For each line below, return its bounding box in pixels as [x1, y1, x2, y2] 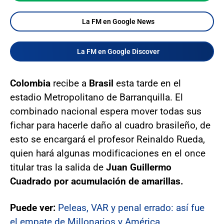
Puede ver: [10, 202, 58, 213]
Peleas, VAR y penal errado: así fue [58, 202, 204, 213]
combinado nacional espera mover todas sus [10, 105, 201, 117]
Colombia [10, 77, 53, 89]
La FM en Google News [81, 17, 154, 25]
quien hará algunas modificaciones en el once [10, 147, 205, 159]
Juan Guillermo [103, 161, 171, 173]
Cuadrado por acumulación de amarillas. [10, 175, 183, 187]
